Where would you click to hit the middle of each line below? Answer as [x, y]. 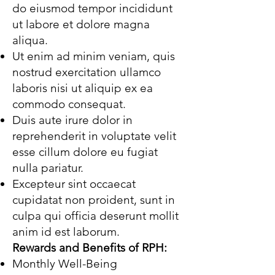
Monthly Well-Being [65, 264]
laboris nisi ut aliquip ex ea [83, 88]
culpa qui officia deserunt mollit [95, 216]
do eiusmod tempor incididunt [92, 8]
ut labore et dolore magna [81, 24]
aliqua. [32, 40]
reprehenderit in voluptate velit [94, 136]
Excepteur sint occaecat [74, 184]
